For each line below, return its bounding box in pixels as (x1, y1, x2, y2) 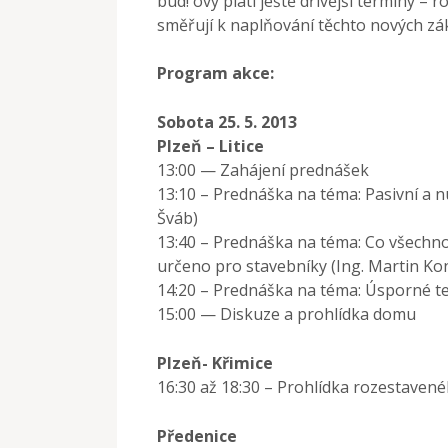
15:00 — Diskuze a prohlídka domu (157, 302, 416, 325)
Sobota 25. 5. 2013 (157, 110, 297, 133)
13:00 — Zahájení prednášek (157, 158, 369, 181)
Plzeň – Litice (157, 134, 264, 157)
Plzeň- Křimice (157, 351, 273, 374)
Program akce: (157, 61, 274, 84)
